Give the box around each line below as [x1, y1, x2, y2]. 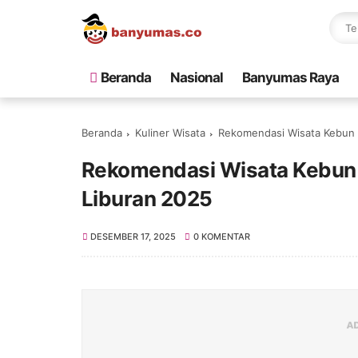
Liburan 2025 [82, 186, 213, 211]
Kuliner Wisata [135, 126, 205, 139]
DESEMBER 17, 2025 [90, 231, 177, 242]
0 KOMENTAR [193, 231, 250, 242]
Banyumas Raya [242, 70, 339, 86]
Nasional [170, 70, 223, 86]
